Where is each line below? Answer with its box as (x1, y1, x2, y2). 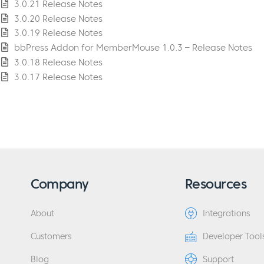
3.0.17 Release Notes (14, 71, 103, 82)
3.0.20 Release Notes (14, 12, 103, 24)
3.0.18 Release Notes (14, 56, 103, 68)
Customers (30, 231, 71, 242)
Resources (185, 175, 246, 192)
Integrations (203, 208, 250, 219)
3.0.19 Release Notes (14, 27, 103, 39)
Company (30, 175, 89, 192)
